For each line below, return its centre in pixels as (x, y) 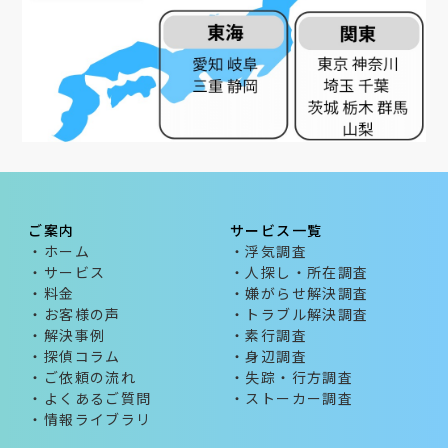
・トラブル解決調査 (299, 314)
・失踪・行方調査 (292, 377)
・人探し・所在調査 (299, 272)
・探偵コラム (74, 356)
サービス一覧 (276, 230)
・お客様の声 (74, 314)
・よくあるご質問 (90, 398)
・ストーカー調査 (292, 398)
